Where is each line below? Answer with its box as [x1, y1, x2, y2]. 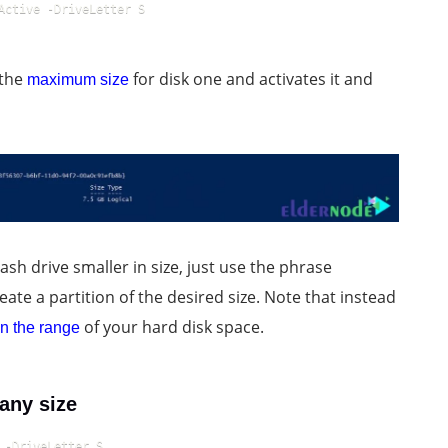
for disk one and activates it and [129, 67, 373, 90]
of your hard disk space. [80, 315, 264, 338]
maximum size [27, 70, 129, 88]
